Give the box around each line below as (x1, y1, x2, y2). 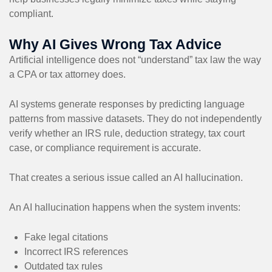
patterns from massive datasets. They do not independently (9, 113, 262, 124)
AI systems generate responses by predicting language (9, 98, 245, 109)
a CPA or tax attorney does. (9, 69, 126, 80)
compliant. (9, 8, 53, 19)
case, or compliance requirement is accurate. (9, 142, 201, 153)
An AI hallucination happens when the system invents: (9, 202, 240, 212)
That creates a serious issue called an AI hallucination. (9, 172, 243, 183)
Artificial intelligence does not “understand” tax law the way (9, 54, 261, 65)
